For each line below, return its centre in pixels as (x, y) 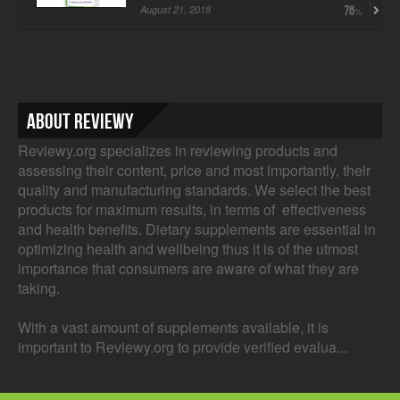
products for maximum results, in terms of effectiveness (192, 209)
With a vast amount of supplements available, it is (173, 327)
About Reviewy (80, 121)
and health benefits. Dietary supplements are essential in (197, 229)
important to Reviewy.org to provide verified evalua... (183, 346)
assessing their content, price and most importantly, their (194, 170)
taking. (39, 287)
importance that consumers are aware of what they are (188, 268)
